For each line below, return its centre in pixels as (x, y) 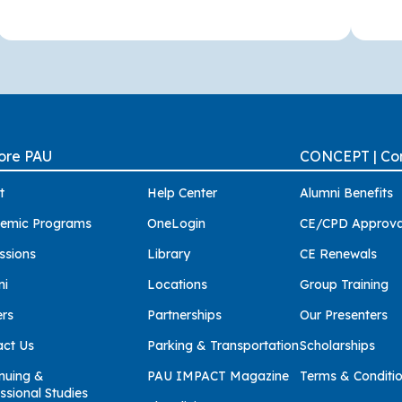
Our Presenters (344, 315)
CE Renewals (339, 253)
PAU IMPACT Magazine (218, 376)
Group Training (345, 284)
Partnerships (185, 315)
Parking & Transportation (223, 345)
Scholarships (338, 345)
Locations (178, 284)
